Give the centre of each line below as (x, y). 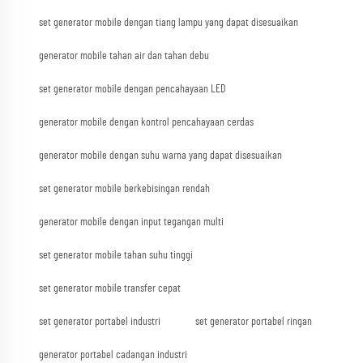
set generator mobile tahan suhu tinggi (116, 256)
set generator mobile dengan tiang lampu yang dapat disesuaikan (169, 23)
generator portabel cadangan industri (113, 355)
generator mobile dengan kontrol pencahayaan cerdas (146, 123)
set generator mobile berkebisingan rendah (124, 189)
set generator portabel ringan (254, 322)
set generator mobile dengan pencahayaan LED (132, 90)
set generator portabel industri (100, 322)
